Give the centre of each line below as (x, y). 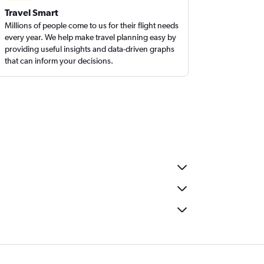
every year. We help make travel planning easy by (91, 37)
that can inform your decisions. (59, 61)
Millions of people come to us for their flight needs (92, 25)
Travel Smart (32, 12)
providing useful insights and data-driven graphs (90, 49)
